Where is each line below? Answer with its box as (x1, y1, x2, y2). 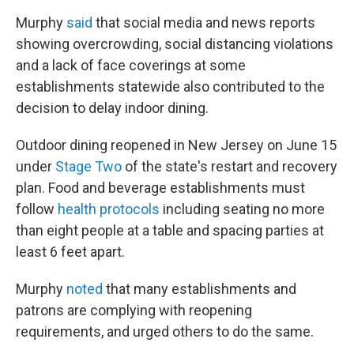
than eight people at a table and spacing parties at (16, 222, 324, 239)
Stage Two (55, 158, 122, 175)
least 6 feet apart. (16, 243, 125, 260)
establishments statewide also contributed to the (16, 78, 325, 95)
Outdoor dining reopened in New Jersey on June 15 (16, 137, 337, 153)
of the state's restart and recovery (122, 158, 337, 175)
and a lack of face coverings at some (16, 57, 246, 73)
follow (16, 201, 58, 217)
